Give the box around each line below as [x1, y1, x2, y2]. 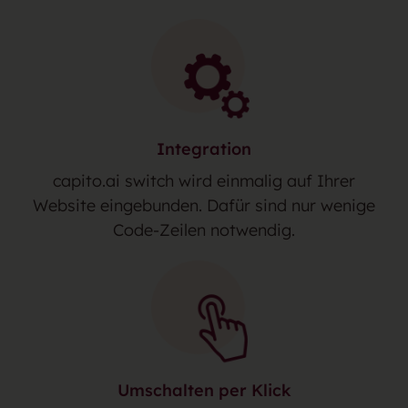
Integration [157, 138, 251, 159]
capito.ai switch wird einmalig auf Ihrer [53, 169, 355, 191]
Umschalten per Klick [117, 380, 291, 402]
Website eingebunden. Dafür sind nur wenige [33, 194, 375, 216]
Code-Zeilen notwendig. [113, 219, 295, 240]
